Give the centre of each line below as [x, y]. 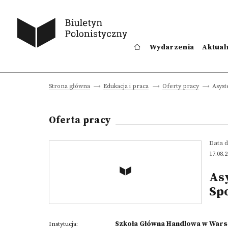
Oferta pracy [80, 120]
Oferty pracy [180, 86]
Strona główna [69, 86]
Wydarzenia [172, 47]
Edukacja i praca [126, 86]
